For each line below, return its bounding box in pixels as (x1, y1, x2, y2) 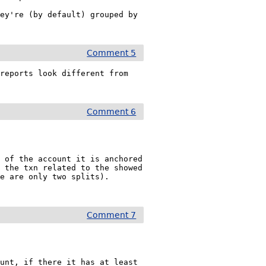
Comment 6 (87, 107, 137, 116)
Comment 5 (87, 48, 137, 58)
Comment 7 (87, 210, 137, 220)
